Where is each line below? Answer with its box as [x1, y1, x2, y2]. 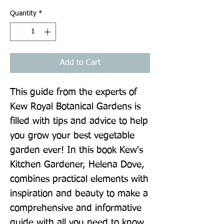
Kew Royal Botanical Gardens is [10, 101, 140, 111]
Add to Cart [59, 58, 100, 67]
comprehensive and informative [10, 203, 141, 213]
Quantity [10, 9, 36, 17]
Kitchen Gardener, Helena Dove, [10, 159, 144, 169]
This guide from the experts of [10, 87, 137, 97]
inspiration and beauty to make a [10, 188, 148, 198]
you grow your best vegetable [10, 130, 134, 140]
